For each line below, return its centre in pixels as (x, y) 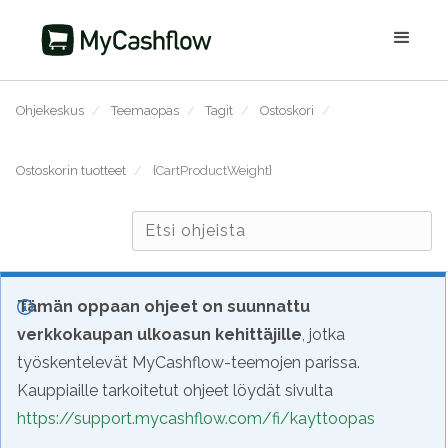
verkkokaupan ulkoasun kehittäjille (159, 334)
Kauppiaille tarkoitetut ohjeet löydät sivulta (175, 390)
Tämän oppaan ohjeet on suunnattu (163, 306)
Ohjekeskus (50, 110)
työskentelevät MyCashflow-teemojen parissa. (188, 362)
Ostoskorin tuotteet (71, 170)
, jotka (323, 334)
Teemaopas (144, 110)
